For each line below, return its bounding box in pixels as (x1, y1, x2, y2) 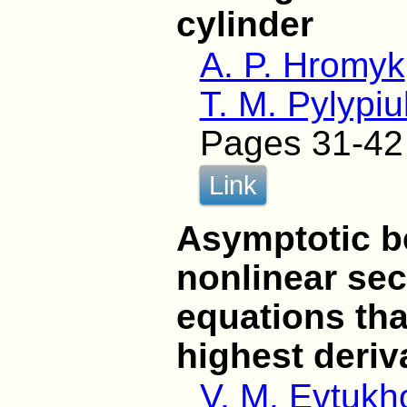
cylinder (176, 5, 314, 45)
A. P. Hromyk (199, 45, 405, 85)
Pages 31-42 (199, 124, 403, 164)
